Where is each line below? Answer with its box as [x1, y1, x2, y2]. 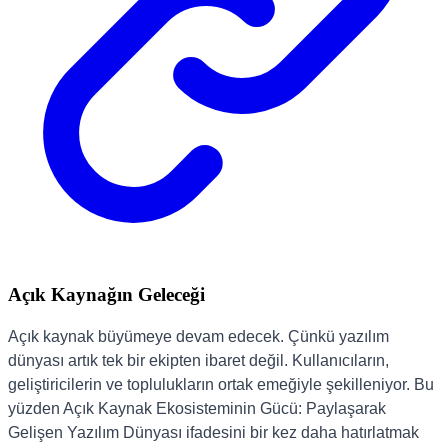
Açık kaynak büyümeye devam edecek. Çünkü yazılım [8, 327, 389, 345]
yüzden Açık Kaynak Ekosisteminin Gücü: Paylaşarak [8, 399, 386, 417]
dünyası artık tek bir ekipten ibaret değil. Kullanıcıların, [8, 351, 389, 369]
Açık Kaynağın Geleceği [8, 284, 205, 306]
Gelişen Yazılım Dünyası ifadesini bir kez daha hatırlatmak [8, 423, 419, 441]
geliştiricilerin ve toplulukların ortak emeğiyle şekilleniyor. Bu [8, 375, 434, 393]
